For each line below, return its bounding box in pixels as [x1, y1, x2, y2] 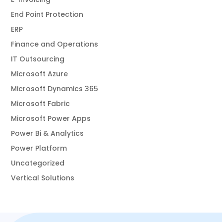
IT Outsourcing [11, 54, 65, 64]
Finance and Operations [11, 39, 99, 50]
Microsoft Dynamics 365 [11, 84, 99, 94]
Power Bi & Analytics [11, 128, 84, 139]
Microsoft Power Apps [11, 113, 91, 124]
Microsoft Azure [11, 69, 68, 79]
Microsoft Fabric [11, 99, 70, 109]
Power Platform [11, 143, 67, 154]
